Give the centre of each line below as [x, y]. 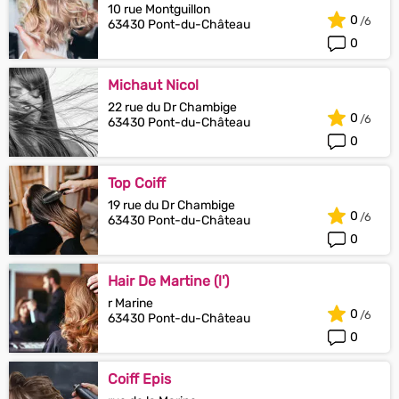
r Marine [130, 303]
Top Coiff [137, 183]
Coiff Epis [139, 379]
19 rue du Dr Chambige [171, 205]
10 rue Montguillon [159, 9]
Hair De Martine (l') [168, 281]
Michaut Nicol [153, 85]
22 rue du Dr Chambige [172, 107]
